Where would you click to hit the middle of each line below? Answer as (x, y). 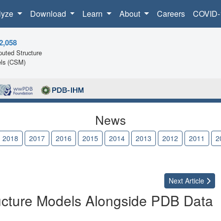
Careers (171, 14)
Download (49, 14)
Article (195, 181)
